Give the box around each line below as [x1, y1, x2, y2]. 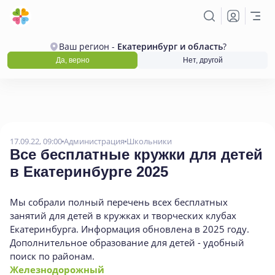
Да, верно [55, 56, 90, 64]
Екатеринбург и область [117, 41, 223, 52]
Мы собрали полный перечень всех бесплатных [10, 196, 228, 208]
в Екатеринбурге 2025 [10, 163, 168, 180]
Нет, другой [182, 56, 223, 64]
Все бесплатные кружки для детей [10, 146, 263, 163]
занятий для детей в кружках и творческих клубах [10, 209, 236, 222]
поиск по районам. [10, 250, 95, 262]
